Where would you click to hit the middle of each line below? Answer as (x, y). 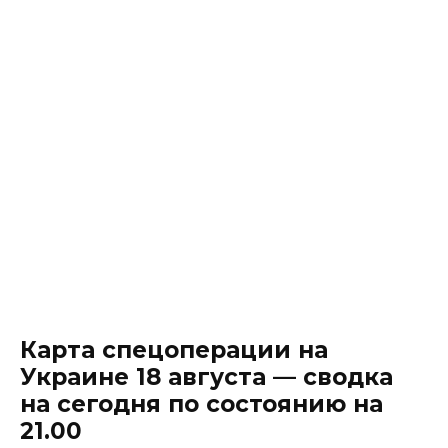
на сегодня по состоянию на (201, 403)
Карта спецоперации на (174, 349)
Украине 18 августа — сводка (206, 376)
